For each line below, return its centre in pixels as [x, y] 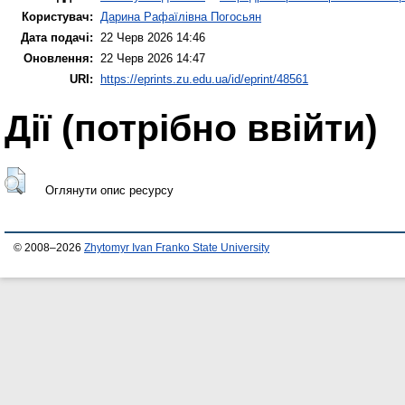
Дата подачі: [57, 37]
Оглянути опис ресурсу [109, 190]
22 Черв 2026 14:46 [153, 37]
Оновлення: [58, 58]
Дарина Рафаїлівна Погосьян [181, 16]
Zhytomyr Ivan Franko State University [177, 247]
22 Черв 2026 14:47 [153, 58]
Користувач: [57, 16]
